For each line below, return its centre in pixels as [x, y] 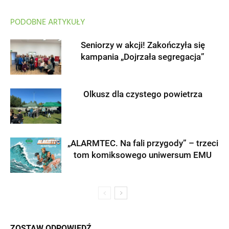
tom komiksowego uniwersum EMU [143, 155]
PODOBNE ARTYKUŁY [48, 23]
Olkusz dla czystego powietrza [143, 94]
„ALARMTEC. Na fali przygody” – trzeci [143, 143]
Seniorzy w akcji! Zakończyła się [143, 45]
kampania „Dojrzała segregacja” [143, 57]
